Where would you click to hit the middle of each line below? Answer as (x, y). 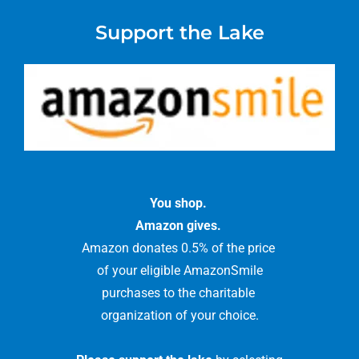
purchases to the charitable (179, 293)
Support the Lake (179, 32)
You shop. (179, 203)
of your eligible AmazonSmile (179, 270)
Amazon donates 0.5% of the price (179, 248)
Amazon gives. (178, 226)
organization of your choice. (179, 315)
